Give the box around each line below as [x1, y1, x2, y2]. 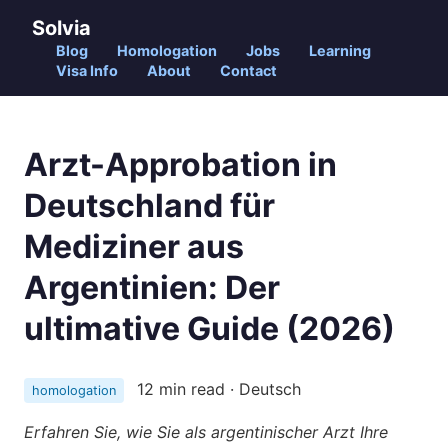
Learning [309, 42, 371, 59]
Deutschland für [24, 186, 275, 225]
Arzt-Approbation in [24, 145, 337, 184]
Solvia [32, 16, 91, 40]
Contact [220, 62, 277, 79]
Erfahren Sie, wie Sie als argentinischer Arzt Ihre [24, 421, 388, 442]
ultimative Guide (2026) [24, 309, 395, 348]
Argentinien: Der [24, 268, 280, 307]
